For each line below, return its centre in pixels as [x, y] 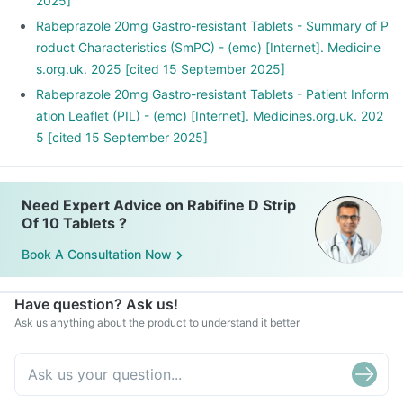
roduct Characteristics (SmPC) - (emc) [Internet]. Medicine [208, 47]
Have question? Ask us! [96, 304]
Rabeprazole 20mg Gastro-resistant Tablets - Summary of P [212, 26]
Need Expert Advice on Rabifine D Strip [159, 205]
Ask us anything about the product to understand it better [157, 322]
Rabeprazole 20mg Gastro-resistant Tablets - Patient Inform [212, 94]
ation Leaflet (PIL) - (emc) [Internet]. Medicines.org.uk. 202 [210, 116]
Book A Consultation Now [97, 255]
